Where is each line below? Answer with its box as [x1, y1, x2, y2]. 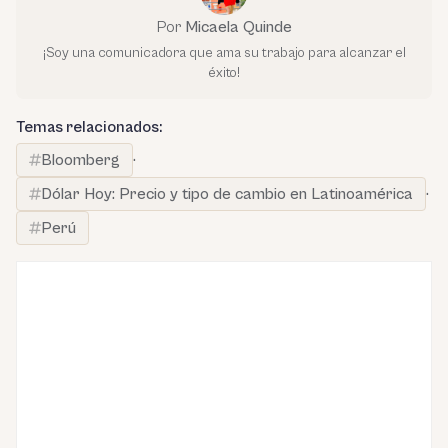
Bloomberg [41, 151, 120, 169]
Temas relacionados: [16, 118, 162, 136]
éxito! [208, 65, 240, 81]
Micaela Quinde [184, 18, 292, 36]
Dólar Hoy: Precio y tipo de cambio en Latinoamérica [41, 185, 413, 203]
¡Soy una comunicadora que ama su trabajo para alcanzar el [42, 45, 406, 61]
